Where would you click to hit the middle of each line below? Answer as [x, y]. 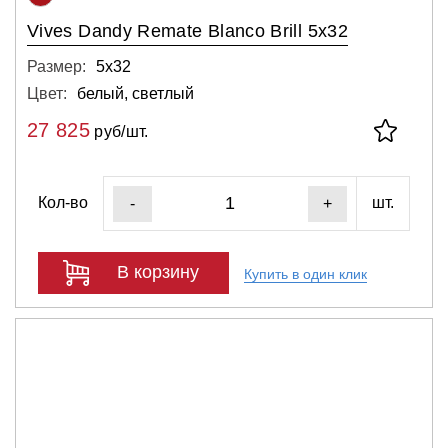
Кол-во [63, 202]
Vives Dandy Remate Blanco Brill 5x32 [187, 30]
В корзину [158, 272]
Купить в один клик [305, 274]
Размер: [56, 66]
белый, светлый [135, 93]
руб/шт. [119, 131]
